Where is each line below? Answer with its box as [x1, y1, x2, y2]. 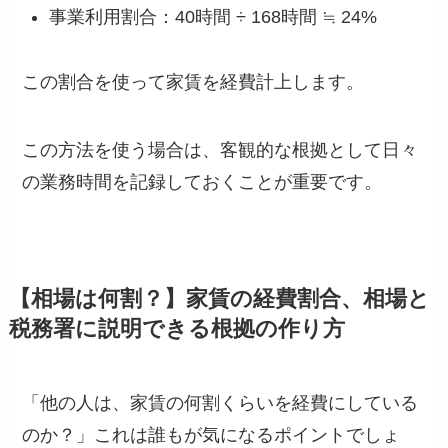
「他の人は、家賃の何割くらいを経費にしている [22, 392, 419, 413]
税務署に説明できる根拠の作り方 [8, 316, 345, 341]
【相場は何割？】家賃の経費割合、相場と [8, 286, 430, 311]
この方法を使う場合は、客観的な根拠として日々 [22, 139, 419, 160]
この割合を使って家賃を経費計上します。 [22, 72, 365, 93]
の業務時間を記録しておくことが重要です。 [22, 171, 383, 192]
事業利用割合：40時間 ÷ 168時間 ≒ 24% [49, 7, 378, 28]
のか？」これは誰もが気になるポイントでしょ [22, 424, 401, 445]
